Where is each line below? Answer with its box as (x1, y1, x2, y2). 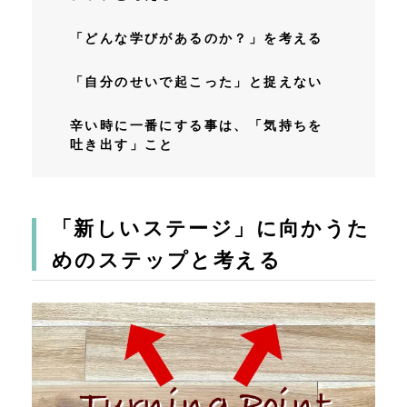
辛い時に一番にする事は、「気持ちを (69, 117, 323, 133)
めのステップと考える (52, 248, 282, 272)
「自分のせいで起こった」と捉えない (69, 74, 323, 89)
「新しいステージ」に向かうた (52, 216, 371, 240)
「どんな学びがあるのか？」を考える (69, 30, 323, 45)
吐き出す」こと (69, 136, 174, 152)
